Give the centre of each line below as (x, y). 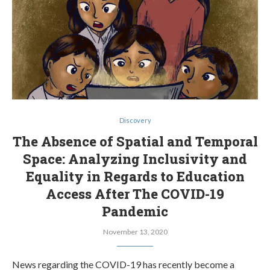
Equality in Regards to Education (135, 176)
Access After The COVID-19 (135, 194)
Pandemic (135, 211)
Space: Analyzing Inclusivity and (135, 159)
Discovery (135, 120)
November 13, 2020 (135, 232)
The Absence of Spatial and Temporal (135, 141)
